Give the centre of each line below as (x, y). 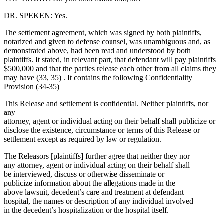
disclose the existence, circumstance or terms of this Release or (102, 130)
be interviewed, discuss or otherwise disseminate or (84, 174)
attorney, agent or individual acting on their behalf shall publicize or (110, 121)
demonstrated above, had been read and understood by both (97, 51)
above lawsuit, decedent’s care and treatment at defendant (94, 192)
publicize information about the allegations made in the (90, 183)
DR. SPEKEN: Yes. (36, 16)
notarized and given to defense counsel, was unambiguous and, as (107, 42)
